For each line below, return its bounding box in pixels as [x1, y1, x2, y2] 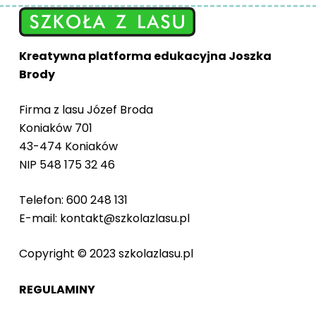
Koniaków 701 [18, 120, 92, 136]
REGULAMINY [18, 281, 95, 298]
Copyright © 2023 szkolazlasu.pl [18, 245, 193, 262]
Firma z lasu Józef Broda [18, 102, 153, 118]
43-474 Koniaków [18, 138, 118, 154]
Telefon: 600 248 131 [18, 192, 128, 208]
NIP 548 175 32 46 [18, 157, 115, 173]
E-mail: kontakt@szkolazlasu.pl [18, 210, 190, 226]
